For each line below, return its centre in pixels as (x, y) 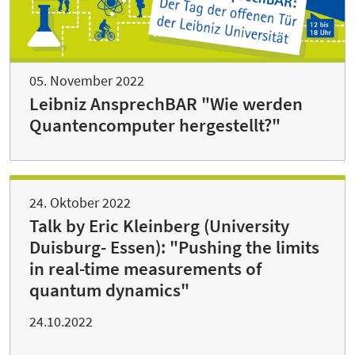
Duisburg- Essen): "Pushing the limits (174, 247)
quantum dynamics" (109, 290)
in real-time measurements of (145, 268)
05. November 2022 (87, 80)
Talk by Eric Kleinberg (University (159, 225)
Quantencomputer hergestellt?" (155, 125)
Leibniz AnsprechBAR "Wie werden (166, 103)
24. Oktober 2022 (80, 202)
